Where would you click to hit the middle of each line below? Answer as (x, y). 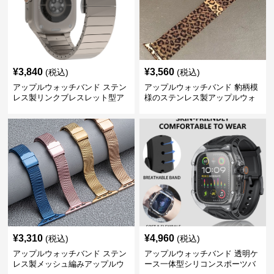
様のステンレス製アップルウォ (200, 98)
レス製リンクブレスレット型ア (69, 98)
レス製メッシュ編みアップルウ (69, 264)
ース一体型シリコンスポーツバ (200, 264)
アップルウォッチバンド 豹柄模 (201, 87)
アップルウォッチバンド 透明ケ (201, 254)
